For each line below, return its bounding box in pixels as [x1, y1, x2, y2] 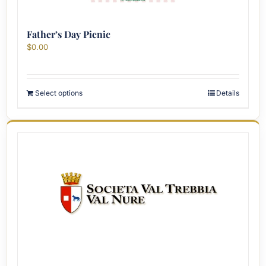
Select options [35, 88, 83, 97]
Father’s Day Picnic [27, 28, 110, 40]
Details [216, 88, 239, 97]
